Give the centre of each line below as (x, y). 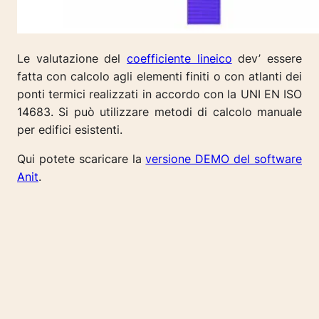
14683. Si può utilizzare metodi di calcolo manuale (159, 112)
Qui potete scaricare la (82, 159)
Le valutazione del (72, 59)
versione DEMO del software (224, 159)
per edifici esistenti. (70, 130)
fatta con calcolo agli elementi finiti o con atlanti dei (159, 77)
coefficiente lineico (179, 59)
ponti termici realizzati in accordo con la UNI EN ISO (159, 94)
